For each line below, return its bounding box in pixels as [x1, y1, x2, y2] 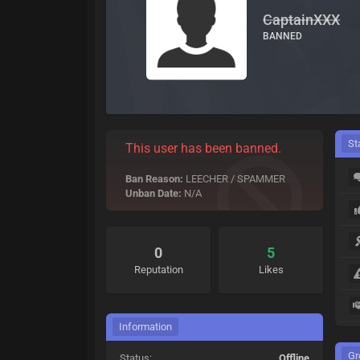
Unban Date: [125, 187, 182, 199]
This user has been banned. [125, 141, 282, 156]
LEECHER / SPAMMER [183, 173, 286, 185]
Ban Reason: [125, 173, 184, 185]
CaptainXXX [263, 10, 341, 28]
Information [119, 321, 173, 333]
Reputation [133, 264, 183, 276]
